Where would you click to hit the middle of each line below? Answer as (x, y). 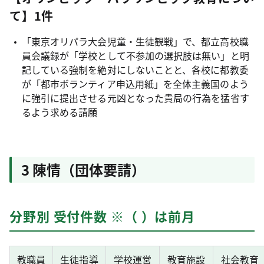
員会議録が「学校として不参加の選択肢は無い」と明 (135, 55)
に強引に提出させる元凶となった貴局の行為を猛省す (135, 98)
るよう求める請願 (60, 112)
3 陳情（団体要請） (83, 169)
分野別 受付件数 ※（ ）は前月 (103, 216)
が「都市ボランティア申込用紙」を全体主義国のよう (135, 84)
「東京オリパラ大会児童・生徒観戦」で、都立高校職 (135, 41)
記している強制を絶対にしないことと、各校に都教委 (135, 70)
